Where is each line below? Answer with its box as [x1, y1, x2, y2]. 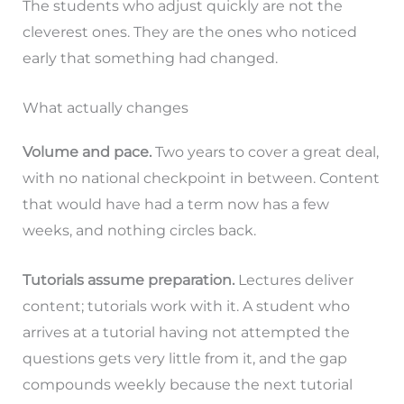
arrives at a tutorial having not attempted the [22, 323, 350, 341]
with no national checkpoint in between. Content [22, 169, 380, 187]
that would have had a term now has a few [22, 195, 329, 213]
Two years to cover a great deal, [151, 142, 379, 161]
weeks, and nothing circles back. [22, 221, 256, 239]
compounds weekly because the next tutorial [22, 375, 353, 393]
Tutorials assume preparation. [22, 271, 234, 289]
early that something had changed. [22, 50, 278, 68]
